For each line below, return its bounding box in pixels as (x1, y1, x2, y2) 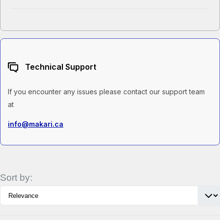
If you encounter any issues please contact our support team (8, 87, 205, 96)
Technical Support (23, 61, 96, 72)
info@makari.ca (8, 120, 63, 129)
